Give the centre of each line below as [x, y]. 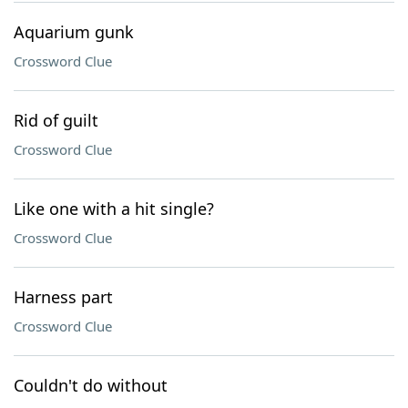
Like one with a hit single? [114, 209]
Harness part [63, 297]
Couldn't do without [91, 385]
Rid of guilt [56, 120]
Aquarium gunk [74, 32]
